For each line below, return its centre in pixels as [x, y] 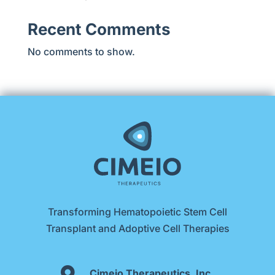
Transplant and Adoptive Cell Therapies [137, 229]
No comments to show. [81, 52]
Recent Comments [99, 29]
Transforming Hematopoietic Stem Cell [137, 212]
